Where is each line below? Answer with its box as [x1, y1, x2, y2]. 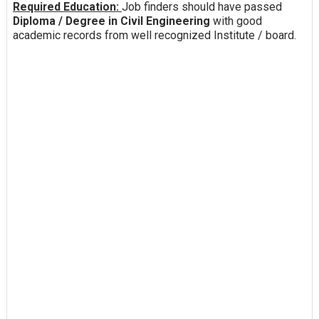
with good [209, 14, 262, 28]
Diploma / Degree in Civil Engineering [12, 14, 210, 28]
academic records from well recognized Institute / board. [12, 28, 296, 42]
